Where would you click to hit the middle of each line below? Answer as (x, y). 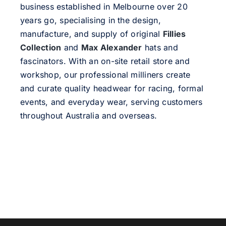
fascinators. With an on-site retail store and (105, 61)
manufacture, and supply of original (91, 34)
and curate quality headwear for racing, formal (112, 89)
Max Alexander (111, 48)
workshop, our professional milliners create (105, 75)
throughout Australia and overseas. (89, 116)
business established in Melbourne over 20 (104, 7)
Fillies (174, 34)
